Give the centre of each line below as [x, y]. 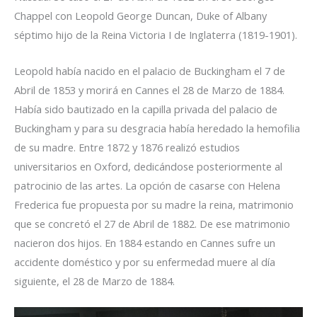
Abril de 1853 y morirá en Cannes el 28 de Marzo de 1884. [149, 90]
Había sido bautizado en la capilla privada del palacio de [146, 109]
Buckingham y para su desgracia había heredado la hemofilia [157, 128]
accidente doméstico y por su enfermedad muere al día [145, 261]
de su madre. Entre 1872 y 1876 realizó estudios [127, 147]
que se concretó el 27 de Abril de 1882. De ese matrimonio [152, 223]
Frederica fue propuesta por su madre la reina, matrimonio [154, 204]
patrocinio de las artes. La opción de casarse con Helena [147, 185]
